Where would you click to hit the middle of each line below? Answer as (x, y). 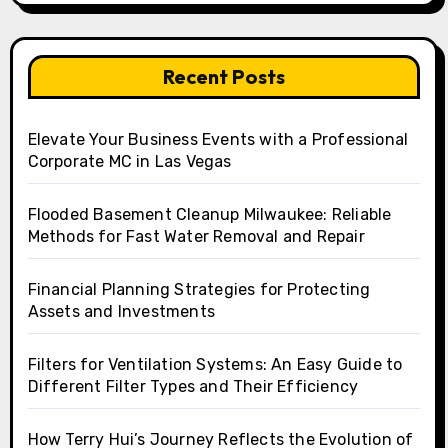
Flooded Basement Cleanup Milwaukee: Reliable (209, 214)
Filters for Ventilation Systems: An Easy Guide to (215, 364)
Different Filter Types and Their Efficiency (193, 386)
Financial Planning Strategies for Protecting (199, 289)
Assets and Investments (121, 311)
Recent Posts (224, 76)
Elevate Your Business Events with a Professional (218, 139)
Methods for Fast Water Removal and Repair (196, 236)
